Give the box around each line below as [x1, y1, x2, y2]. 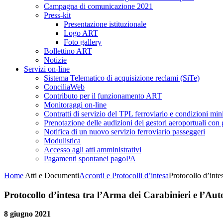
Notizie [44, 56, 67, 64]
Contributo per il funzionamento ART [44, 92, 162, 100]
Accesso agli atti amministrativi [44, 145, 141, 154]
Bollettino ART [44, 47, 92, 55]
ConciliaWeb [44, 83, 85, 91]
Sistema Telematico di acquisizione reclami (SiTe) [44, 74, 200, 82]
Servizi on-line [24, 65, 70, 73]
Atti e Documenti [25, 171, 79, 180]
